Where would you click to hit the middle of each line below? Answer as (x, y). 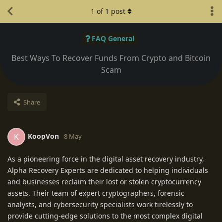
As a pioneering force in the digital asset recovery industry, (106, 159)
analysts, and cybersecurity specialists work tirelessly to (100, 204)
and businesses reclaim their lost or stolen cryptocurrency (104, 181)
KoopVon (43, 136)
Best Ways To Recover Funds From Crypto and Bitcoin (111, 58)
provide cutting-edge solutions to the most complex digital (105, 216)
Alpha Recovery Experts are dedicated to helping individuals (108, 170)
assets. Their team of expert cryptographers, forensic (96, 193)
